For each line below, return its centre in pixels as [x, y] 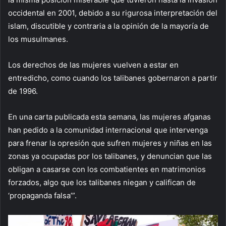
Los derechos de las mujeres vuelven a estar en [93, 65]
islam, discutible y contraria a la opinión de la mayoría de [108, 26]
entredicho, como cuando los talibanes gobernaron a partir [113, 78]
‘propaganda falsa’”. [42, 196]
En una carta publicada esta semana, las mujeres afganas [109, 117]
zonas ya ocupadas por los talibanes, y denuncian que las [110, 156]
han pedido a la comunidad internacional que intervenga [108, 130]
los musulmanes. [38, 39]
